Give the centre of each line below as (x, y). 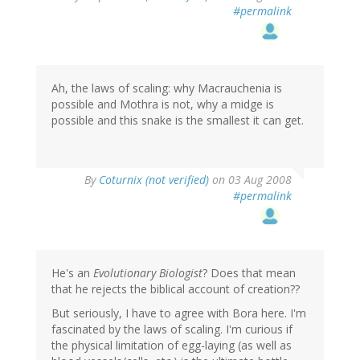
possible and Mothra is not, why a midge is (163, 104)
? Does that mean (249, 272)
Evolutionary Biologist (148, 272)
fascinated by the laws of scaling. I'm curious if (172, 329)
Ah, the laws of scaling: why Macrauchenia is (167, 88)
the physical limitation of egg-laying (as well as (172, 345)
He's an (72, 272)
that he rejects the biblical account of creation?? (176, 288)
